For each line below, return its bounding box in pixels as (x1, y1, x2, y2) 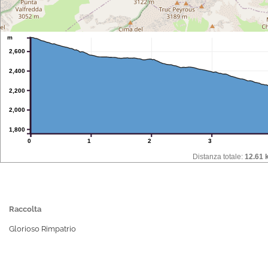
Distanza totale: (193, 153, 245, 161)
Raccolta (9, 205, 41, 214)
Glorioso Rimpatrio (9, 224, 76, 234)
